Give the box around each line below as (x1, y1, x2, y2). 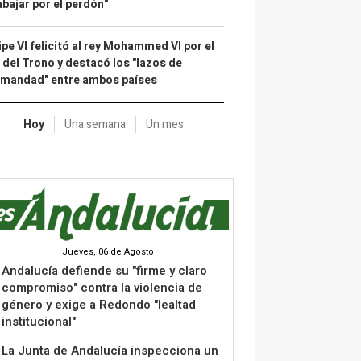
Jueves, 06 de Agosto (62, 244, 154, 259)
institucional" (2, 312, 76, 330)
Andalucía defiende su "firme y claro (2, 261, 207, 280)
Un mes (145, 116, 184, 133)
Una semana (64, 116, 126, 133)
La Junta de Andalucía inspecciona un (2, 341, 218, 359)
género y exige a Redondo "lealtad (2, 295, 196, 313)
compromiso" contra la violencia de (2, 278, 202, 297)
